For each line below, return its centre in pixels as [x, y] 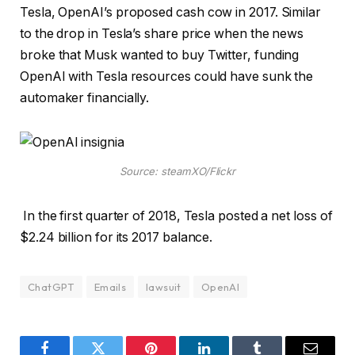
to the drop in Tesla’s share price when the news [162, 33]
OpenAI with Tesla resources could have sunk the [167, 76]
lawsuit [164, 286]
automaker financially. [85, 97]
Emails [110, 286]
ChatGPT [51, 286]
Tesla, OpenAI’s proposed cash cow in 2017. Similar [171, 12]
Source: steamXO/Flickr [177, 171]
